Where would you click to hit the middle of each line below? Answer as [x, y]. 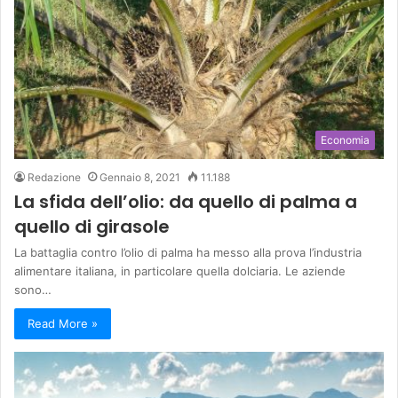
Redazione [54, 177]
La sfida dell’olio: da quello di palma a [186, 201]
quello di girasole [92, 226]
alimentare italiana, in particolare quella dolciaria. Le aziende [180, 271]
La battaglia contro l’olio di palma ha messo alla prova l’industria [188, 252]
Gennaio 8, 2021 [140, 177]
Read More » [63, 323]
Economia [345, 139]
